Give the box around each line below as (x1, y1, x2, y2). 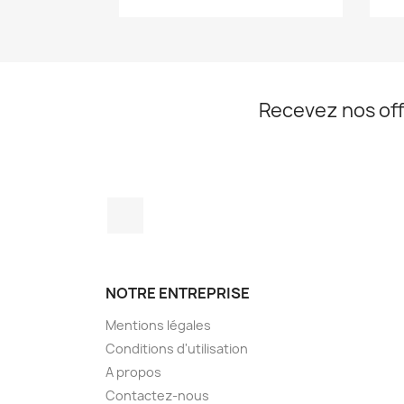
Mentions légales (106, 317, 211, 335)
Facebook (143, 197, 210, 217)
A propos (106, 363, 161, 381)
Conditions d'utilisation (106, 340, 248, 358)
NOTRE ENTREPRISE (106, 283, 250, 304)
